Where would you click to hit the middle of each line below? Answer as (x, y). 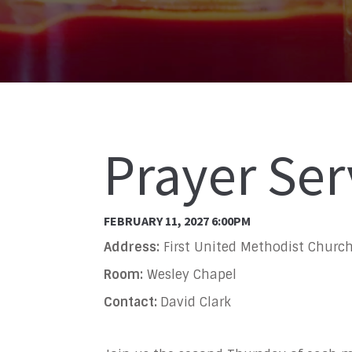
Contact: (132, 302)
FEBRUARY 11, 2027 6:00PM (177, 220)
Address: (132, 247)
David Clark (196, 302)
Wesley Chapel (190, 275)
